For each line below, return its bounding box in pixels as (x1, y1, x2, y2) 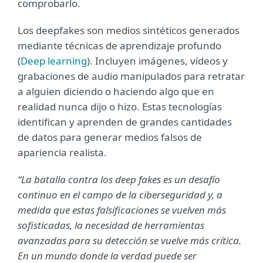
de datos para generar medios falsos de (18, 130, 202, 144)
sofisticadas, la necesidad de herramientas (18, 218, 204, 232)
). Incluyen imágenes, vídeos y (87, 54, 228, 68)
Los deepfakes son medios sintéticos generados (18, 23, 240, 37)
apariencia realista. (18, 146, 107, 159)
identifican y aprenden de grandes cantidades (18, 115, 232, 129)
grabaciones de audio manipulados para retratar (18, 69, 245, 83)
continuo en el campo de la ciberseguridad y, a (18, 188, 222, 201)
